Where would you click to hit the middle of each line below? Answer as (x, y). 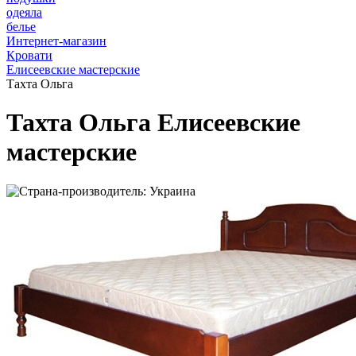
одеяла (24, 12)
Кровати (29, 55)
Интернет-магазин (56, 41)
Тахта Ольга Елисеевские (153, 123)
